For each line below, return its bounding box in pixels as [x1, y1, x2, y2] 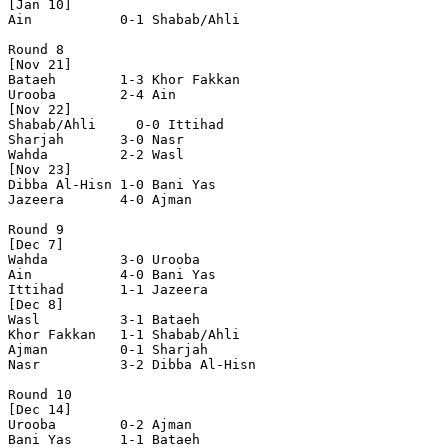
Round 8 [8, 42, 64, 58]
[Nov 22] [8, 102, 72, 118]
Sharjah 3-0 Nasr [8, 132, 264, 148]
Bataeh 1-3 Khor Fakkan [8, 72, 264, 88]
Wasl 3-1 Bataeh [8, 312, 264, 328]
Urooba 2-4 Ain [8, 87, 264, 103]
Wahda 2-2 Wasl [8, 147, 264, 163]
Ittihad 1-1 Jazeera [8, 282, 264, 298]
